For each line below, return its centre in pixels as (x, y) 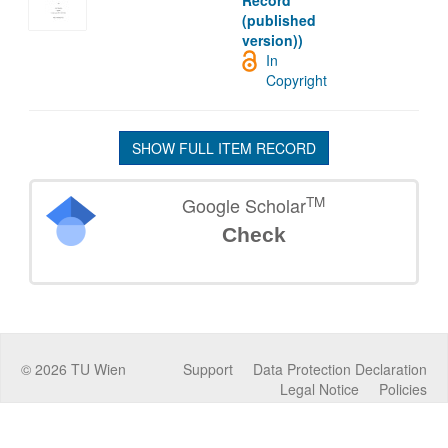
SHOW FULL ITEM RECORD (224, 148)
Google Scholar (244, 205)
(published (279, 20)
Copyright (297, 80)
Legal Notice (319, 389)
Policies (403, 389)
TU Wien (96, 369)
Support (208, 369)
